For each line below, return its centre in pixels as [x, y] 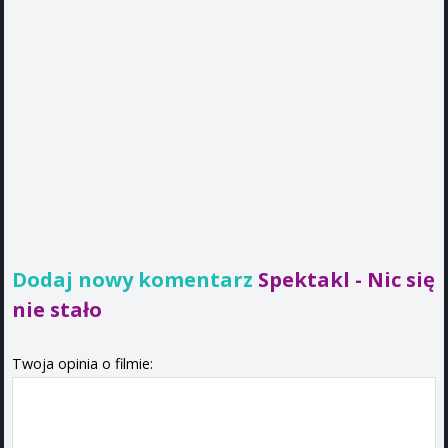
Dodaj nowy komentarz [135, 278]
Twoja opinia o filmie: [82, 363]
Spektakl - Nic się [346, 278]
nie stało [57, 308]
